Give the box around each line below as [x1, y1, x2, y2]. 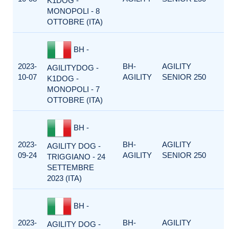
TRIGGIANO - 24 [47, 152, 105, 161]
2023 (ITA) [47, 174, 82, 182]
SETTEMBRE [47, 163, 94, 172]
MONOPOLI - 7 [47, 85, 100, 94]
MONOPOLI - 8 [47, 7, 100, 15]
